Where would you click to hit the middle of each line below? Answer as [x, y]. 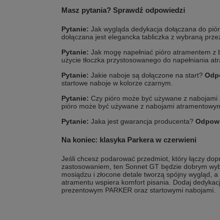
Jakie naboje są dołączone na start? [147, 75]
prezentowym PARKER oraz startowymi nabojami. [138, 190]
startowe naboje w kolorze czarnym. [117, 83]
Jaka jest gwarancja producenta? [142, 122]
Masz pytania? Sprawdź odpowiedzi [123, 10]
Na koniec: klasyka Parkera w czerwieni [129, 140]
